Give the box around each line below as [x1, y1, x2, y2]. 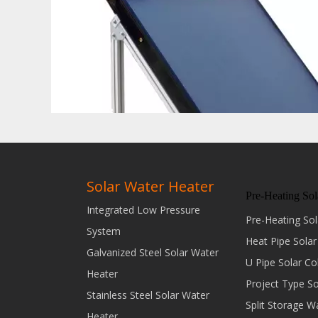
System [87, 224, 121, 238]
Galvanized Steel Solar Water [87, 246, 219, 259]
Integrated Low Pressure [87, 203, 200, 216]
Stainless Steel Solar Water [87, 288, 209, 302]
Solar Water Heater [87, 177, 214, 196]
